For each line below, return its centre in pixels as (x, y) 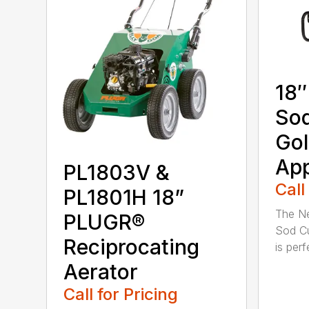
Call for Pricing (121, 294)
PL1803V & (117, 172)
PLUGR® (104, 222)
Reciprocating (132, 247)
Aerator (101, 271)
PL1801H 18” (124, 197)
